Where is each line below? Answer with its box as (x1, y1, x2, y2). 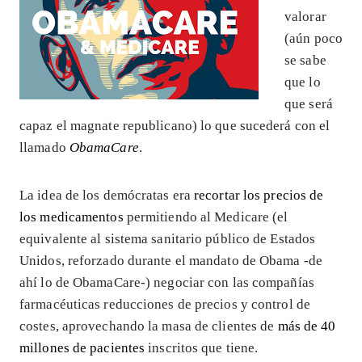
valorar (284, 8, 326, 24)
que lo (284, 74, 321, 90)
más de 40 (277, 318, 336, 334)
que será (284, 95, 333, 112)
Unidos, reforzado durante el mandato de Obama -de (19, 252, 322, 268)
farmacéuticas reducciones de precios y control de (19, 296, 310, 312)
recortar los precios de (194, 187, 324, 203)
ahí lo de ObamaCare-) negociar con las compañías (19, 274, 314, 290)
